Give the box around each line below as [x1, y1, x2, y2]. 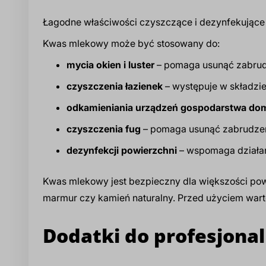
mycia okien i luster [66, 58, 157, 71]
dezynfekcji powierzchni [66, 144, 177, 156]
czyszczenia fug [66, 122, 143, 135]
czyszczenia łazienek [66, 80, 163, 92]
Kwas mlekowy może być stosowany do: [43, 37, 220, 49]
